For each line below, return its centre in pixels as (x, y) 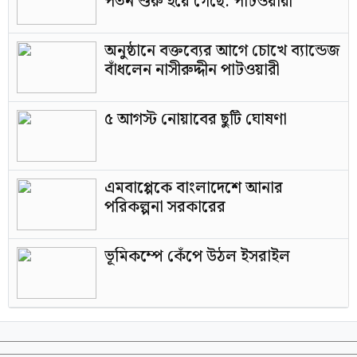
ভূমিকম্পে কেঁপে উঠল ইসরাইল (197, 257)
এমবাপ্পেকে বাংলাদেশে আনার (194, 188)
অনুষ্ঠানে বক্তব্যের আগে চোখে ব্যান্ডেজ (222, 51)
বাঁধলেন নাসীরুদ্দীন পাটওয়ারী (192, 70)
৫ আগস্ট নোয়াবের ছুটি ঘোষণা (196, 120)
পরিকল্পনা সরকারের (165, 207)
